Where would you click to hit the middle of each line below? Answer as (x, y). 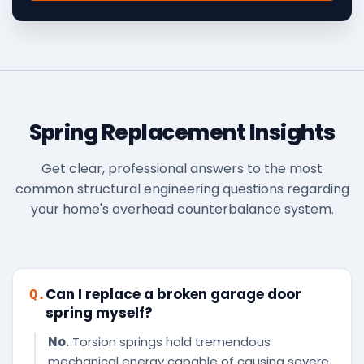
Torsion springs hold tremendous (170, 342)
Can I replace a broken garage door (173, 295)
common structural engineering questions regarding (182, 189)
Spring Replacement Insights (182, 133)
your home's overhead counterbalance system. (182, 210)
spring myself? (99, 313)
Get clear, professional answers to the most (182, 169)
